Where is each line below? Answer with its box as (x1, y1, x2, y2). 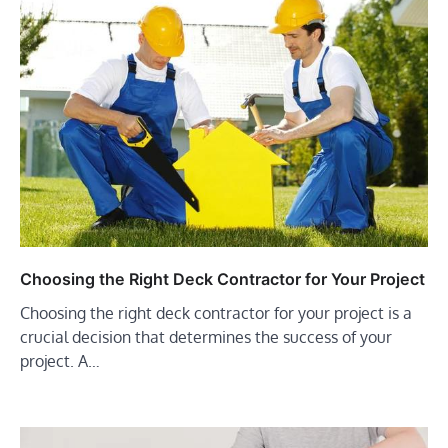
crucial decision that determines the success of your (20, 327, 392, 348)
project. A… (20, 351, 100, 372)
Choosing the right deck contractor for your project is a (20, 303, 412, 324)
